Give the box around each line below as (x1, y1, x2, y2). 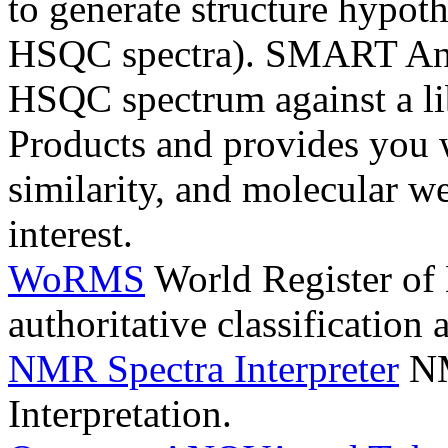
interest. (8, 212, 133, 256)
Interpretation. (8, 392, 232, 436)
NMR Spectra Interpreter (8, 347, 399, 391)
